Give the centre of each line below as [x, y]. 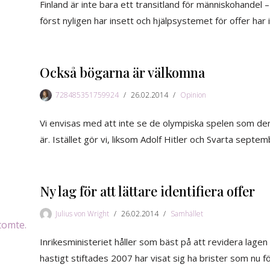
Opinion [193, 95]
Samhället [187, 213]
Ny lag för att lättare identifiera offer [147, 191]
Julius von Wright [82, 213]
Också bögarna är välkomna [122, 72]
